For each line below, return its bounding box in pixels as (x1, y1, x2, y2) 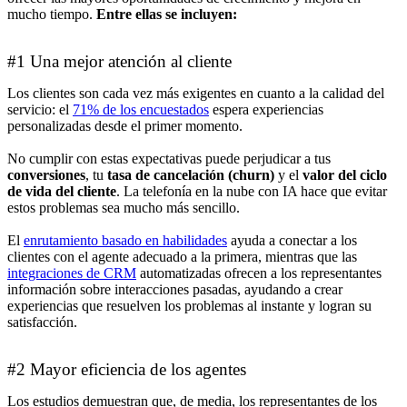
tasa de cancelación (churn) (107, 166, 274, 183)
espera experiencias (209, 101, 323, 117)
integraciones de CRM (7, 264, 136, 281)
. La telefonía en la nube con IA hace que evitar (116, 183, 387, 199)
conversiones (7, 166, 85, 183)
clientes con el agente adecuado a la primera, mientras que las (7, 248, 357, 264)
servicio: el (7, 101, 73, 117)
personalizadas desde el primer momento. (7, 117, 243, 134)
